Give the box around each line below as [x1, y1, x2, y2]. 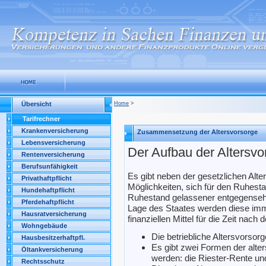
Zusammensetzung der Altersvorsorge [137, 128, 258, 135]
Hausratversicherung [21, 210, 87, 217]
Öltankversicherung [21, 246, 83, 253]
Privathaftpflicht [21, 175, 72, 182]
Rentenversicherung [21, 151, 85, 158]
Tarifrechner [23, 115, 60, 122]
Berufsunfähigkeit [21, 163, 78, 170]
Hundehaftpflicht [21, 186, 75, 194]
